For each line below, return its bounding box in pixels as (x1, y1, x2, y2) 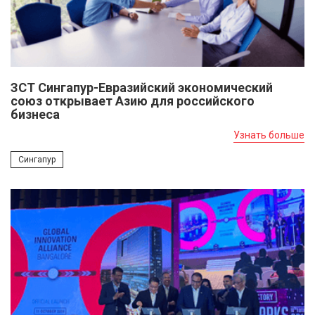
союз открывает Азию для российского (11, 93, 255, 108)
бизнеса (11, 106, 60, 122)
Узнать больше (233, 129, 304, 141)
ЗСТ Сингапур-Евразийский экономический (11, 79, 273, 95)
